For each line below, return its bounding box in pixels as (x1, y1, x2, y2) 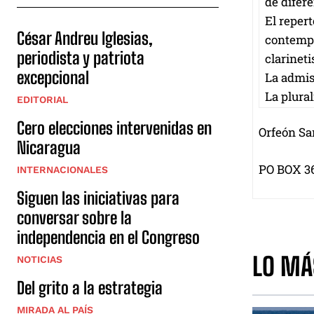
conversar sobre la (17, 207, 132, 228)
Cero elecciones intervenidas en (17, 118, 212, 139)
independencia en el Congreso (17, 227, 200, 248)
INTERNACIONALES (17, 164, 108, 176)
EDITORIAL (17, 94, 68, 106)
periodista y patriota (17, 48, 144, 69)
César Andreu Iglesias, (17, 28, 153, 49)
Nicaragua (17, 137, 81, 158)
